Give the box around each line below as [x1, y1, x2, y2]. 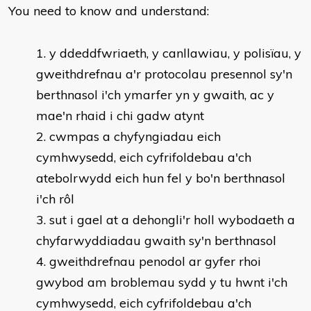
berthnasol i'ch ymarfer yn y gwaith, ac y [36, 87, 274, 103]
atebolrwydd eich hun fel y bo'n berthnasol [36, 170, 285, 186]
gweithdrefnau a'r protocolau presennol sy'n [36, 66, 292, 82]
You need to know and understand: [8, 3, 209, 19]
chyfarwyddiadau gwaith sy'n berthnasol [36, 233, 276, 249]
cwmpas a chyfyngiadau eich [49, 128, 221, 144]
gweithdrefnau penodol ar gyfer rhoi [49, 253, 261, 269]
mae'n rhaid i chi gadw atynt [36, 108, 204, 124]
